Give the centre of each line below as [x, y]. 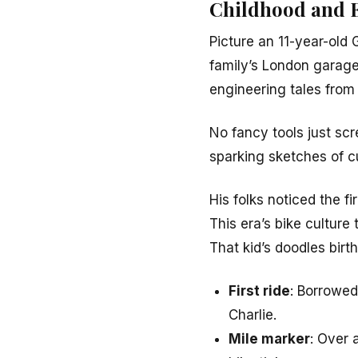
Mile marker [269, 338]
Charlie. [253, 314]
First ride [259, 290]
